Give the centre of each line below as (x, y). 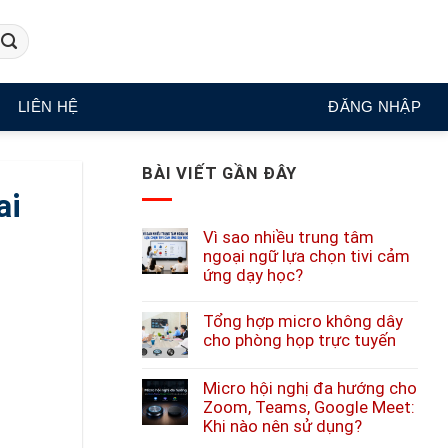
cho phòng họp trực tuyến (299, 340)
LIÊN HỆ (48, 106)
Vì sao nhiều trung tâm (288, 237)
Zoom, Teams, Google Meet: (309, 407)
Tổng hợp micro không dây (303, 321)
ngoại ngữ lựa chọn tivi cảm (306, 256)
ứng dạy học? (253, 275)
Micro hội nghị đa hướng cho (310, 388)
